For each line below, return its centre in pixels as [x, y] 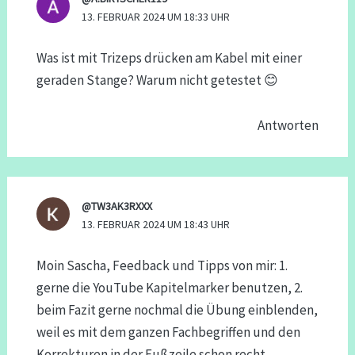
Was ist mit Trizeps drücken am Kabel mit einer [169, 57]
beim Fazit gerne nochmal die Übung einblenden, [177, 309]
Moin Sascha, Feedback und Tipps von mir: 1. [162, 265]
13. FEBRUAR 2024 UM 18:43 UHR [155, 224]
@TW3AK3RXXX [116, 206]
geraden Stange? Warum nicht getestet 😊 [157, 80]
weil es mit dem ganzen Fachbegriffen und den [168, 332]
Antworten [288, 126]
